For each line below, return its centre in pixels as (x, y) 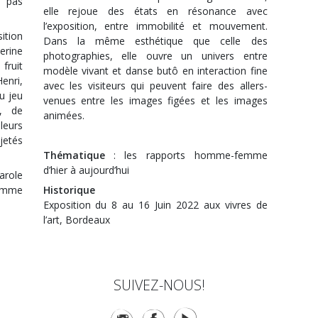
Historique (69, 190)
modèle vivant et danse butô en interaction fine (155, 71)
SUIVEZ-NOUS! (159, 285)
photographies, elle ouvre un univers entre (155, 56)
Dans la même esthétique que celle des (155, 41)
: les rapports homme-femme (190, 155)
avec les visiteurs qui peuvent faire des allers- (155, 86)
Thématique (78, 155)
